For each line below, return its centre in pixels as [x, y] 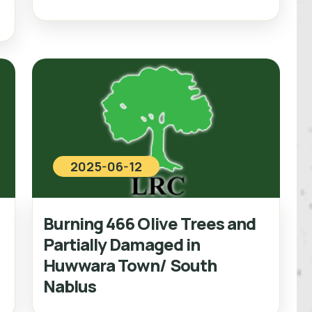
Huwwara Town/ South [130, 265]
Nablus [70, 286]
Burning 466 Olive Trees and [150, 223]
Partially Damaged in [122, 244]
